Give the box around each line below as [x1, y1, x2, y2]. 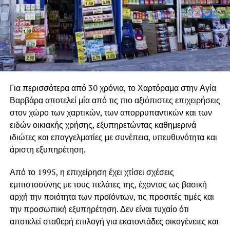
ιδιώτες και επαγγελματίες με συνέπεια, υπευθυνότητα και [9, 131, 217, 143]
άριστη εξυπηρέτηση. [9, 143, 86, 155]
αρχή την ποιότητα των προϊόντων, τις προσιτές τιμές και [9, 190, 214, 202]
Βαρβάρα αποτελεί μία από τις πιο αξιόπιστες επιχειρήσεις [9, 94, 220, 106]
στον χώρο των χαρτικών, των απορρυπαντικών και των [9, 106, 212, 118]
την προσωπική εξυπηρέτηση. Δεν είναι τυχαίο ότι [9, 203, 189, 215]
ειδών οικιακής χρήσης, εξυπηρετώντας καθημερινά [9, 119, 196, 130]
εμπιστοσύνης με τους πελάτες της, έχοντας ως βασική [9, 178, 207, 190]
